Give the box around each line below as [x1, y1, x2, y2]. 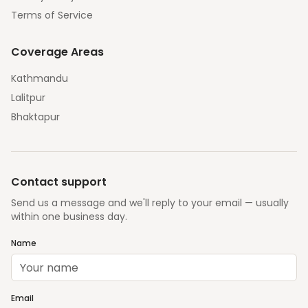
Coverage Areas [11, 44, 104, 60]
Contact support [11, 174, 107, 190]
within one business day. [11, 210, 127, 223]
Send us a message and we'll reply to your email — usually [11, 196, 289, 210]
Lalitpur [11, 91, 45, 104]
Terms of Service [11, 8, 93, 22]
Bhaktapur [11, 110, 60, 124]
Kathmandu [11, 71, 68, 85]
